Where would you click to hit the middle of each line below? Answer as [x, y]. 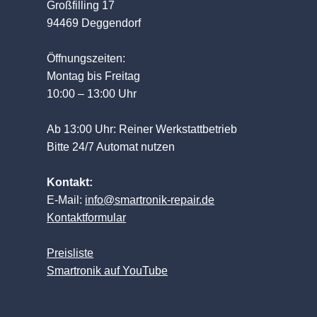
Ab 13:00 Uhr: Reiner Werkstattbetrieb [142, 129]
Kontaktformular [87, 218]
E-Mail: [66, 200]
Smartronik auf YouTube [108, 271]
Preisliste [70, 253]
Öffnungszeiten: [86, 58]
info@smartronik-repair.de [150, 200]
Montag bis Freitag [94, 76]
